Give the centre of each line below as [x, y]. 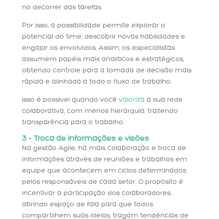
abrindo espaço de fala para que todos [87, 205]
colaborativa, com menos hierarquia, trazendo [100, 111]
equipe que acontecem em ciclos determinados [104, 171]
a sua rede [164, 100]
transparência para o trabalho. [73, 123]
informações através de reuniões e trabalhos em [104, 160]
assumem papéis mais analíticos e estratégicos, [103, 60]
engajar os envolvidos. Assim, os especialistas [98, 48]
